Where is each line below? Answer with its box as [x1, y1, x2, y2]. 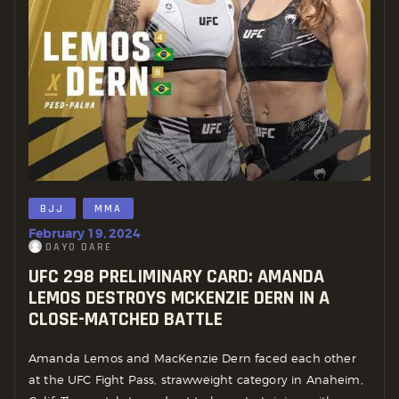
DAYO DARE [45, 240, 112, 254]
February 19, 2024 [28, 224, 141, 241]
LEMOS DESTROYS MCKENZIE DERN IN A [28, 285, 330, 311]
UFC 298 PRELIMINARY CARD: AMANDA [28, 264, 324, 289]
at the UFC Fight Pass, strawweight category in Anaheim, [28, 372, 363, 387]
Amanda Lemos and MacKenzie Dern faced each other [28, 351, 356, 366]
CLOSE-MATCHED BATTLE [28, 306, 223, 332]
